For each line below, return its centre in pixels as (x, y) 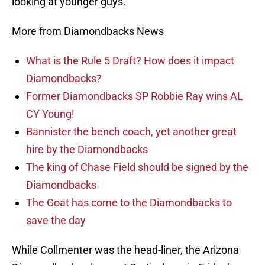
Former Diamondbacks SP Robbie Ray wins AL (135, 96)
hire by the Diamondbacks (87, 150)
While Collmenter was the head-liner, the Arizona (125, 250)
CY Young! (50, 114)
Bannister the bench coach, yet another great (131, 132)
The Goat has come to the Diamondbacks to (129, 203)
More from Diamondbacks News (88, 31)
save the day (56, 221)
